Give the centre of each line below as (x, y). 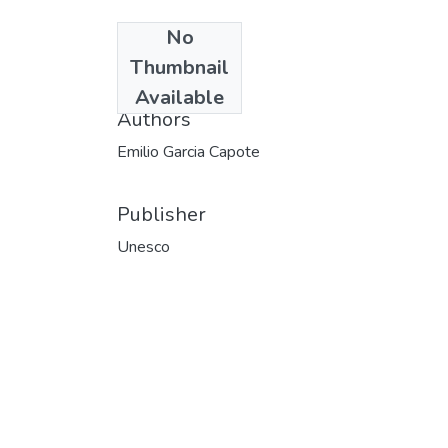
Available (179, 97)
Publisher (161, 214)
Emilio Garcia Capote (188, 151)
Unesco (143, 246)
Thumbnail (179, 67)
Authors (154, 119)
